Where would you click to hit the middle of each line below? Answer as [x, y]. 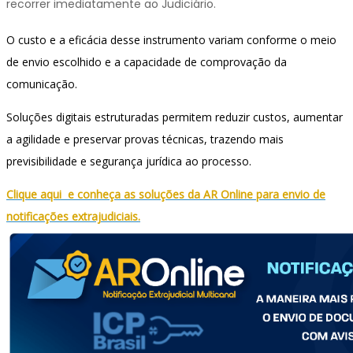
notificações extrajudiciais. [73, 217]
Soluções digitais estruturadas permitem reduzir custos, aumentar [175, 117]
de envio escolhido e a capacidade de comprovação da [147, 62]
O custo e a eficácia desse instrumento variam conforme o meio [171, 40]
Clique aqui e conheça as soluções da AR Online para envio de [166, 195]
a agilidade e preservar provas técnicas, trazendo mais [145, 139]
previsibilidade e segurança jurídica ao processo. [129, 162]
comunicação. [42, 84]
